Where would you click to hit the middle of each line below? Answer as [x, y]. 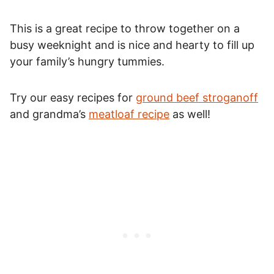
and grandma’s [49, 114]
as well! [190, 114]
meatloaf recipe [129, 114]
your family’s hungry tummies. [87, 61]
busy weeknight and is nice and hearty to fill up [132, 45]
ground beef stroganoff [197, 97]
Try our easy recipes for [73, 97]
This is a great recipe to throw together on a [125, 28]
